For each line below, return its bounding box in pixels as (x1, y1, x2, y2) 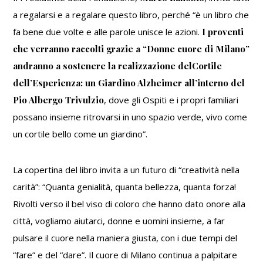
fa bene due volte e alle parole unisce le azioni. (13, 26, 203, 38)
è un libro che (195, 9, 249, 21)
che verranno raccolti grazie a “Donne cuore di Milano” (13, 43, 250, 55)
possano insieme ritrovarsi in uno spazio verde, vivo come (13, 111, 248, 123)
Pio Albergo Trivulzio (13, 94, 104, 106)
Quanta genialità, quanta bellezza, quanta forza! (45, 181, 237, 193)
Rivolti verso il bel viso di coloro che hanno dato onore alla (13, 198, 246, 210)
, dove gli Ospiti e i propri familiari (104, 94, 239, 106)
